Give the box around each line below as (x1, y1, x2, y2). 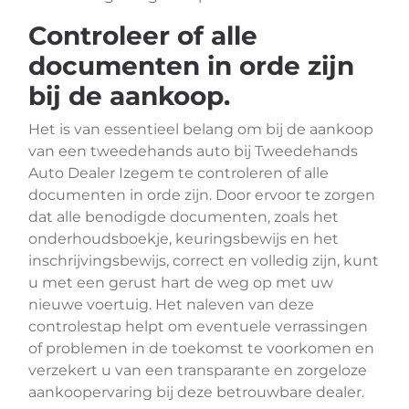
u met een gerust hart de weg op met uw (28, 274, 333, 291)
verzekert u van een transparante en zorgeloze (28, 362, 367, 379)
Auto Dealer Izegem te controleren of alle (28, 164, 329, 182)
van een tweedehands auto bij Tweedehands (28, 142, 358, 160)
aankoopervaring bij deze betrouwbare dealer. (28, 383, 364, 401)
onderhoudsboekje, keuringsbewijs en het (28, 230, 339, 247)
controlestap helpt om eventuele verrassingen (28, 318, 368, 335)
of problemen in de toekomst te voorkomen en (28, 340, 374, 357)
